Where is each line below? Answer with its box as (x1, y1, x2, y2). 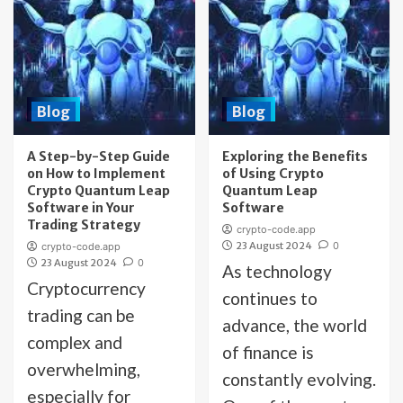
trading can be (27, 305, 135, 326)
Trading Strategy (27, 217, 140, 233)
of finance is (221, 342, 314, 363)
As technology (221, 261, 332, 282)
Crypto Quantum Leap (27, 183, 170, 199)
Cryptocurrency (27, 278, 146, 299)
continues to (221, 288, 318, 309)
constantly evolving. (221, 369, 376, 390)
